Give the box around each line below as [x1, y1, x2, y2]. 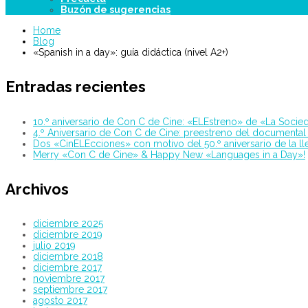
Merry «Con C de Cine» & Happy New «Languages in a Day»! [33, 148, 305, 160]
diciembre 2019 [33, 229, 102, 240]
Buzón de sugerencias [60, 4, 170, 15]
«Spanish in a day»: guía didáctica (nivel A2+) [33, 47, 228, 58]
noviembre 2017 [33, 273, 104, 284]
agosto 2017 [33, 295, 87, 306]
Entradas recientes [5, 78, 146, 96]
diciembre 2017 [33, 262, 102, 273]
